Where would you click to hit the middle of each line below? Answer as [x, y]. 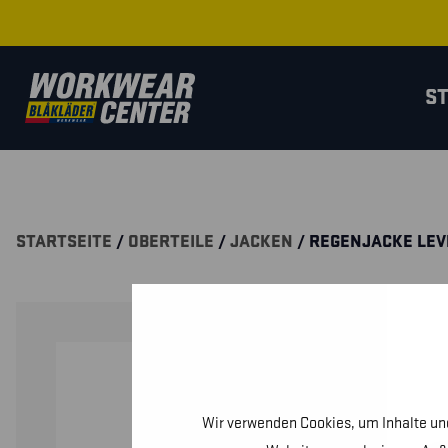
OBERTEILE [171, 241]
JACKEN [261, 241]
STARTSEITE [64, 241]
